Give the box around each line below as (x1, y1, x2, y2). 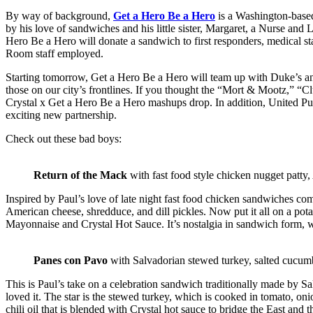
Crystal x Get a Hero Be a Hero (6, 96, 145, 109)
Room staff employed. (6, 48, 103, 60)
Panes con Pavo (34, 254, 110, 267)
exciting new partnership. (6, 109, 117, 122)
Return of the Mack (34, 169, 127, 182)
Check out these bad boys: (6, 133, 122, 145)
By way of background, (6, 10, 113, 22)
